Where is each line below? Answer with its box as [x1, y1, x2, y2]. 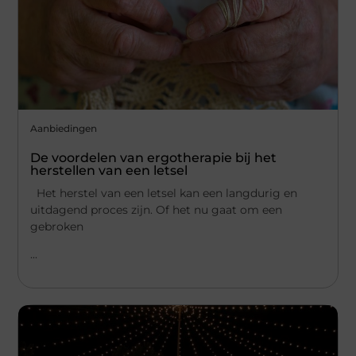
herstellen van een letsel [30, 162, 188, 178]
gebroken [30, 219, 84, 234]
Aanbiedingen [30, 122, 98, 134]
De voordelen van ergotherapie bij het [30, 149, 277, 165]
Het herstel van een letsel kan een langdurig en [30, 185, 298, 200]
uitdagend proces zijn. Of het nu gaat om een [30, 202, 283, 217]
